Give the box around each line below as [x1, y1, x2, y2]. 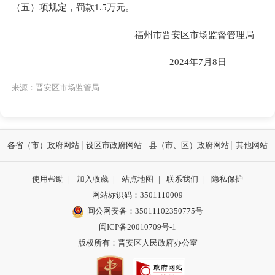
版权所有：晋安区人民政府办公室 [77, 238, 198, 248]
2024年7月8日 [169, 56, 263, 67]
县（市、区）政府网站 [149, 141, 229, 150]
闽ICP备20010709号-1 [99, 222, 176, 232]
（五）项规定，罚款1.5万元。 [12, 2, 134, 13]
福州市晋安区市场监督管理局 [134, 29, 263, 40]
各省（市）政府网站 [7, 141, 79, 150]
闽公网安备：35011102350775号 [87, 206, 203, 216]
